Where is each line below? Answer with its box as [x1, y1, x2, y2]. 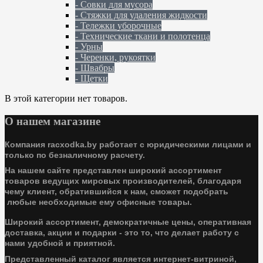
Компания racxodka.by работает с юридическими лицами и [5, 139, 251, 149]
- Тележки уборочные [75, 21, 161, 31]
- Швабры [75, 63, 114, 73]
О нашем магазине [5, 115, 100, 128]
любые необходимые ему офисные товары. [5, 197, 192, 207]
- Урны [75, 42, 103, 52]
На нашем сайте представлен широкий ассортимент [5, 166, 222, 176]
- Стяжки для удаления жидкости [75, 10, 207, 21]
